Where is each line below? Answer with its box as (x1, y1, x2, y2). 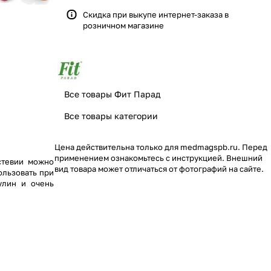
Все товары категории (64, 110, 158, 121)
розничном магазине (83, 21, 164, 30)
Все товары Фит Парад (64, 88, 160, 99)
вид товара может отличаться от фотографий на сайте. (54, 163, 264, 174)
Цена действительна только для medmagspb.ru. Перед (54, 142, 267, 152)
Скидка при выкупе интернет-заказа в (83, 10, 229, 19)
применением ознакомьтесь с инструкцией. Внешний (54, 152, 263, 163)
